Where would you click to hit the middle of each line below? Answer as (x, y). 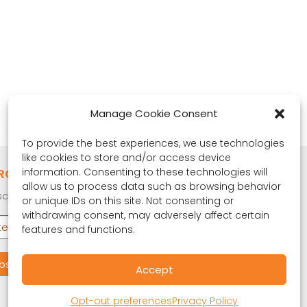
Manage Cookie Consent (154, 113)
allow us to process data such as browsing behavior (151, 186)
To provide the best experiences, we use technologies (153, 143)
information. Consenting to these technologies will (145, 172)
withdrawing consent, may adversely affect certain (146, 215)
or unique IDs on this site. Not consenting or (128, 201)
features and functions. (78, 230)
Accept (154, 269)
